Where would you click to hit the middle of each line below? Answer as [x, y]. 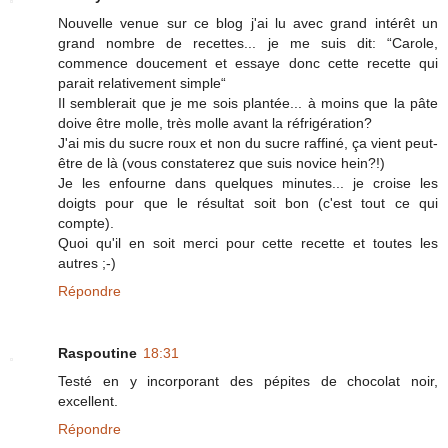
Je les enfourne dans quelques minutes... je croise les [248, 183]
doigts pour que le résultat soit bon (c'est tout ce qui [248, 203]
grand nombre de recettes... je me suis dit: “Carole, [248, 43]
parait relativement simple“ [142, 83]
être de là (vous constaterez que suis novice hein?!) [221, 163]
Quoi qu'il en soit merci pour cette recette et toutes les [248, 243]
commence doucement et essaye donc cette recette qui [248, 63]
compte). [86, 223]
